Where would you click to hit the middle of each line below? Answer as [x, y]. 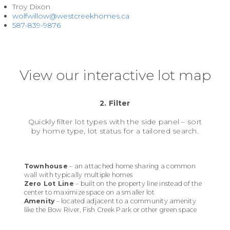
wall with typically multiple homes [78, 175]
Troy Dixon [31, 6]
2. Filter [115, 103]
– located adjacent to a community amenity [125, 201]
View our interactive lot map [115, 75]
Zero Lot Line [49, 183]
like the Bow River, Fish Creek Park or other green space [110, 209]
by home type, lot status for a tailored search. [115, 131]
